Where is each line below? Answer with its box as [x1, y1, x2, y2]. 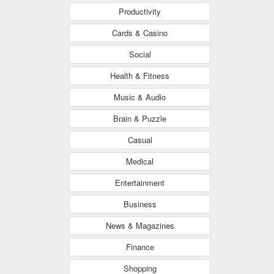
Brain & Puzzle [113, 112, 166, 124]
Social [128, 48, 151, 60]
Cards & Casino [112, 26, 168, 39]
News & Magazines [105, 219, 174, 231]
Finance [125, 240, 154, 253]
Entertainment [115, 176, 165, 188]
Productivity [119, 5, 161, 17]
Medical [126, 155, 154, 167]
